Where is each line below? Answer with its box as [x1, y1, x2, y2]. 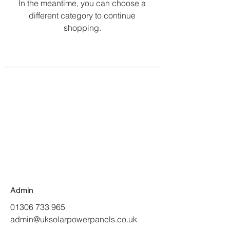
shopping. [63, 23, 101, 33]
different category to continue [29, 10, 136, 21]
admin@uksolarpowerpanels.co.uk [10, 214, 137, 224]
